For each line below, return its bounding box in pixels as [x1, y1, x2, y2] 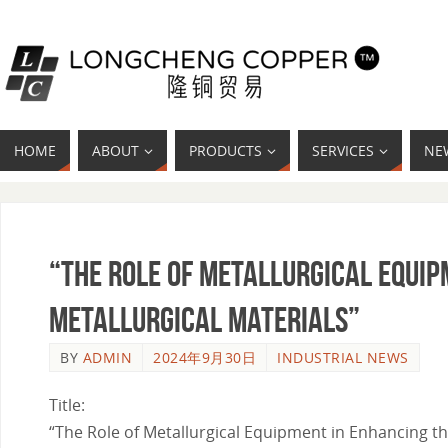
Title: [49, 393, 85, 416]
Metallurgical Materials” [49, 300, 360, 339]
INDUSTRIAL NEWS [277, 348, 409, 367]
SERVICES [312, 141, 374, 160]
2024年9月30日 [153, 348, 256, 367]
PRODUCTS [189, 141, 262, 160]
